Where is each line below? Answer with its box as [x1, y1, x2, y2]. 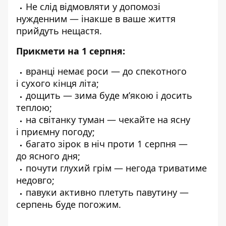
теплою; [16, 101, 52, 114]
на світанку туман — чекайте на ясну [26, 114, 190, 126]
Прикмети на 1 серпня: [16, 45, 125, 57]
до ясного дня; [16, 150, 80, 162]
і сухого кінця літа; [16, 77, 99, 89]
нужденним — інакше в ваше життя [16, 13, 176, 25]
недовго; [16, 174, 54, 186]
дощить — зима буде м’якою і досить [26, 89, 192, 101]
